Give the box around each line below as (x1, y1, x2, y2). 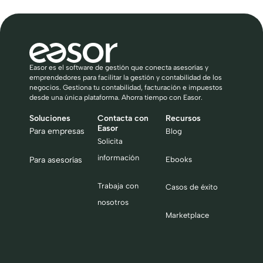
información (97, 153, 139, 163)
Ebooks (166, 154, 192, 164)
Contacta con (97, 113, 149, 124)
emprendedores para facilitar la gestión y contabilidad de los (29, 73, 222, 82)
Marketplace (166, 210, 209, 220)
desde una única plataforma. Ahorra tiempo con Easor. (29, 93, 203, 102)
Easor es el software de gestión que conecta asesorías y (29, 63, 208, 72)
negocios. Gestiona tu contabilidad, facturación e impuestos (29, 83, 222, 92)
